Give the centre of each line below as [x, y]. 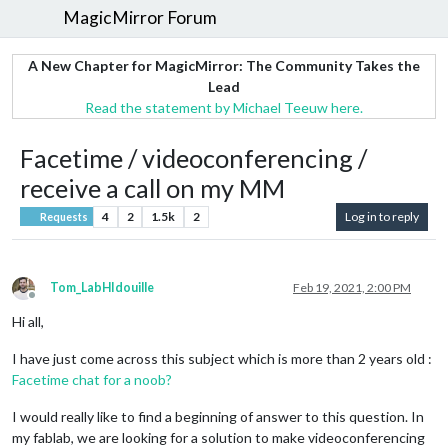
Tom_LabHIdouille [102, 287]
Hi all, [28, 321]
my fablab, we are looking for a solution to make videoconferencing [218, 437]
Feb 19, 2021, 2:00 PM [352, 287]
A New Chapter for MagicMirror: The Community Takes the [224, 65]
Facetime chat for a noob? [92, 379]
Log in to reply [382, 216]
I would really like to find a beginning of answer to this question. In [218, 416]
